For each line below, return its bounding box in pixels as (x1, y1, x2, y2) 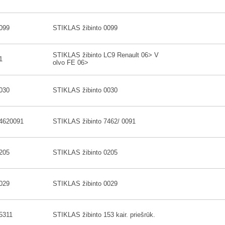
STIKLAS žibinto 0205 (53, 149, 118, 156)
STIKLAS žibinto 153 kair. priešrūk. (53, 211, 155, 218)
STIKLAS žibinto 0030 (53, 86, 118, 94)
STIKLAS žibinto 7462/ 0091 (53, 118, 136, 125)
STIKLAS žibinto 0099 (53, 24, 118, 32)
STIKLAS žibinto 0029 (53, 180, 118, 187)
